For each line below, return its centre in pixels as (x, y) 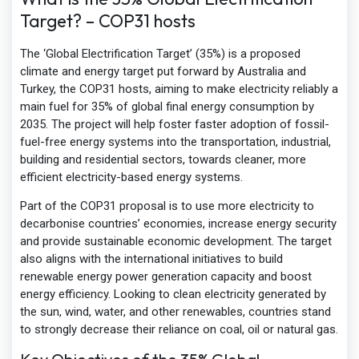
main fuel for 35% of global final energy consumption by (167, 107)
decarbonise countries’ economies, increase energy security (178, 224)
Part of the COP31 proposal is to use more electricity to (167, 206)
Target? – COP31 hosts (108, 21)
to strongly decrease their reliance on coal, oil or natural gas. (179, 330)
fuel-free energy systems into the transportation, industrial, (175, 142)
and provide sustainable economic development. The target (176, 242)
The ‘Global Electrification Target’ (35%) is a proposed (160, 54)
